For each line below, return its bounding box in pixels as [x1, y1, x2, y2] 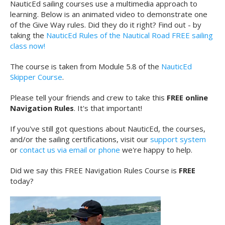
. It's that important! [74, 103, 142, 114]
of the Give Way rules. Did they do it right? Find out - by [10, 20, 201, 30]
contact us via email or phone [20, 145, 120, 155]
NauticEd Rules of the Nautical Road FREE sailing [46, 30, 213, 41]
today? [10, 176, 34, 186]
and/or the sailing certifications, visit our [10, 134, 150, 145]
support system [150, 134, 206, 145]
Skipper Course [10, 72, 62, 82]
